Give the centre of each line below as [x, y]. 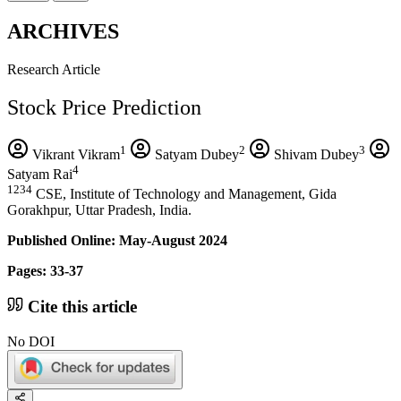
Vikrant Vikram [74, 154]
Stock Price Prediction [104, 107]
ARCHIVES [63, 31]
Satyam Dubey [195, 154]
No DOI [31, 341]
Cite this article [80, 307]
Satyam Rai [40, 174]
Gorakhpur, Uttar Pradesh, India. [99, 210]
